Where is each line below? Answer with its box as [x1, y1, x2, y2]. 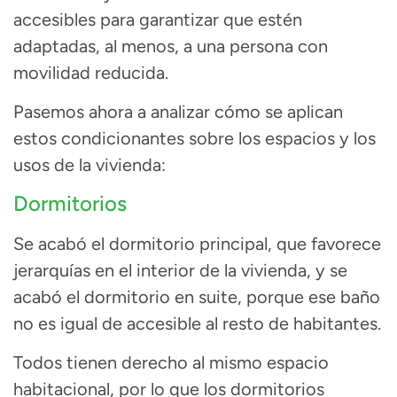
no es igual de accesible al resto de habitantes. [13, 312, 381, 334]
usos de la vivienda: [13, 154, 166, 176]
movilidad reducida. [13, 61, 168, 83]
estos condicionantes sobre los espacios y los [13, 128, 376, 150]
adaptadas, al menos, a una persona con [13, 35, 328, 57]
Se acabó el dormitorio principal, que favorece [13, 232, 381, 254]
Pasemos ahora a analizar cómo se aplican [13, 101, 343, 123]
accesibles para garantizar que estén [13, 8, 302, 30]
